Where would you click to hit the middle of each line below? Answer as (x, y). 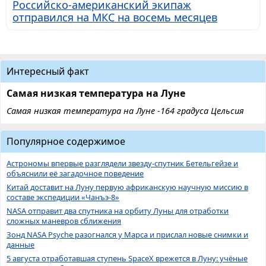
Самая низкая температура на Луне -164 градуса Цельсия (125, 111)
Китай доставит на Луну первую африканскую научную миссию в (127, 187)
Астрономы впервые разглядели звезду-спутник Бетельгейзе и (122, 164)
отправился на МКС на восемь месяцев (115, 18)
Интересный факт (48, 72)
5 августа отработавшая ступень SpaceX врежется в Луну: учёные (127, 259)
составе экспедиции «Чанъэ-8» (63, 197)
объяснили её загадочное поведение (75, 174)
